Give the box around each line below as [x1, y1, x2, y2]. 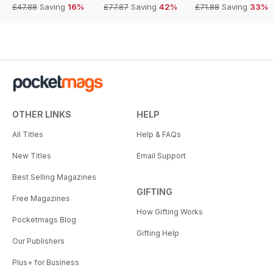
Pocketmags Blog [12, 214, 76, 224]
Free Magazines [12, 193, 70, 203]
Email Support [136, 151, 186, 160]
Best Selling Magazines [12, 172, 96, 182]
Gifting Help [136, 228, 179, 238]
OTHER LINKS [12, 108, 71, 119]
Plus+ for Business [12, 257, 79, 267]
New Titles [12, 151, 51, 160]
